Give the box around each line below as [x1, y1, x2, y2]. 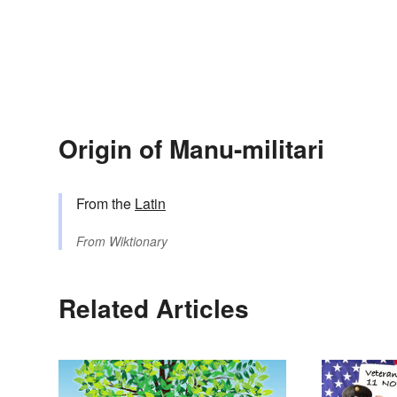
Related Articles [58, 290, 249, 327]
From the [76, 193, 135, 214]
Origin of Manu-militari [58, 130, 324, 167]
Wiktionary [109, 232, 167, 251]
